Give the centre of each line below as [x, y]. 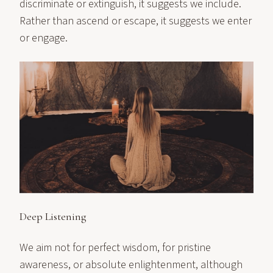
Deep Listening [53, 216]
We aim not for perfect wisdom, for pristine [115, 248]
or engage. [44, 38]
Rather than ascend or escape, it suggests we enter [136, 21]
